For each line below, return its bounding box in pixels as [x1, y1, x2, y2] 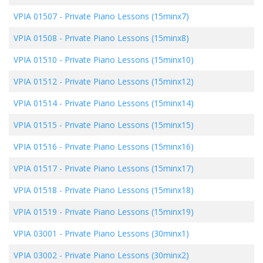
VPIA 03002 [14, 249, 57, 261]
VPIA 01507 [14, 10, 57, 22]
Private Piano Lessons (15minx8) [65, 32, 189, 43]
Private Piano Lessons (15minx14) [65, 97, 194, 109]
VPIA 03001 [14, 227, 57, 239]
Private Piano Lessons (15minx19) [65, 205, 194, 217]
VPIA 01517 [14, 162, 57, 174]
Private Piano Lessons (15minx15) [65, 119, 194, 130]
